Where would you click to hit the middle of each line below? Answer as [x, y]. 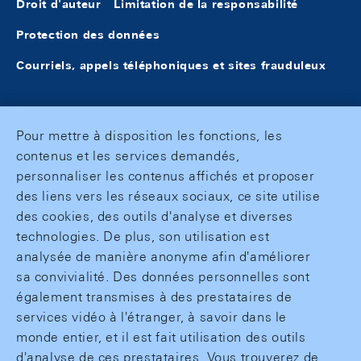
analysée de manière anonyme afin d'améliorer [164, 257]
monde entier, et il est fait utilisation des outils [161, 337]
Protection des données [88, 35]
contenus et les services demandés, [128, 156]
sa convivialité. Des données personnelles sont [163, 277]
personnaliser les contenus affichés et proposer [166, 176]
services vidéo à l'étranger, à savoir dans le [152, 317]
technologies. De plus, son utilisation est [143, 237]
